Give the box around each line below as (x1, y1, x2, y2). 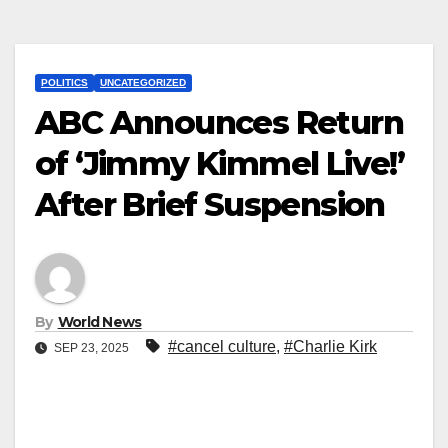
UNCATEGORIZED (100, 77, 186, 89)
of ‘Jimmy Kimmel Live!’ (35, 144, 405, 184)
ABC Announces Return (35, 103, 403, 143)
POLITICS (41, 77, 88, 89)
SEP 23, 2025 (51, 340, 132, 355)
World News (57, 312, 142, 331)
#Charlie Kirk (284, 337, 377, 355)
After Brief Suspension (35, 185, 385, 225)
